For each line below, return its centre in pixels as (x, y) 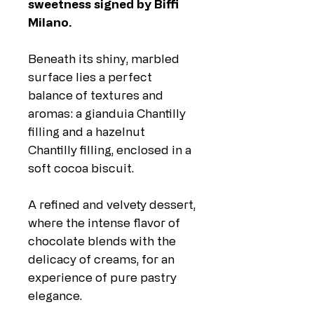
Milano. (50, 22)
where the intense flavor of (104, 223)
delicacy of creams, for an (101, 259)
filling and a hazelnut (87, 132)
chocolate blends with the (102, 241)
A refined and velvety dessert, (112, 205)
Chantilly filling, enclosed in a (110, 150)
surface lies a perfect (90, 77)
